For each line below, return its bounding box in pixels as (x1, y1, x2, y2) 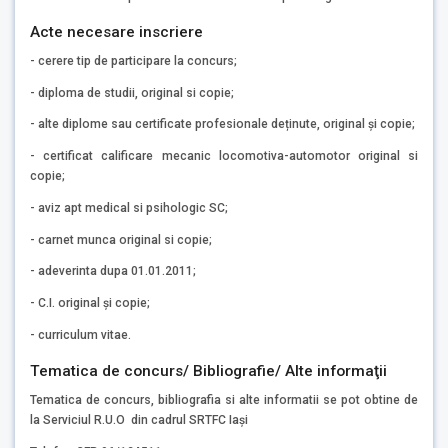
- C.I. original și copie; (30, 296, 150, 311)
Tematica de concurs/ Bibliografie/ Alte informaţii (30, 362, 387, 381)
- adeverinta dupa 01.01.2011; (30, 264, 196, 279)
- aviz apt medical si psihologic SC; (30, 200, 228, 215)
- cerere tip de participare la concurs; (30, 53, 237, 68)
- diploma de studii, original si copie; (30, 85, 234, 100)
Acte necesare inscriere (30, 22, 203, 41)
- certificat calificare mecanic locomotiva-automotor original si (30, 149, 418, 164)
